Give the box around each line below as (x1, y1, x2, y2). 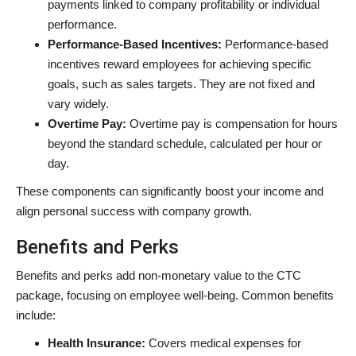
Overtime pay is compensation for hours (130, 116, 338, 130)
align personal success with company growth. (16, 203, 252, 218)
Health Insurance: (48, 335, 149, 350)
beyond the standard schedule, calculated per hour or (48, 136, 322, 150)
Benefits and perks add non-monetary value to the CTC (16, 268, 301, 282)
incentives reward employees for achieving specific (48, 56, 311, 71)
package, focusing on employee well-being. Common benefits (16, 288, 334, 302)
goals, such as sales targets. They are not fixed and (48, 76, 315, 91)
